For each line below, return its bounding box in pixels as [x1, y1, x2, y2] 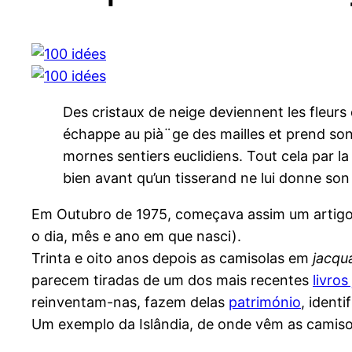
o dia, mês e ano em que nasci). [31, 228, 241, 245]
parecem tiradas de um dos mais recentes [31, 272, 313, 289]
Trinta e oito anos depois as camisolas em [31, 250, 313, 267]
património [229, 294, 301, 311]
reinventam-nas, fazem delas [31, 294, 229, 311]
